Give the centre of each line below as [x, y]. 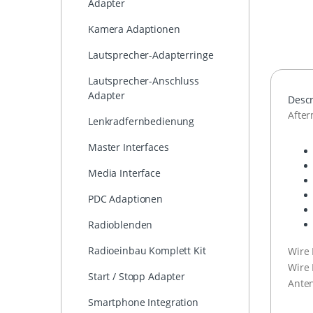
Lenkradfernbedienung [141, 122]
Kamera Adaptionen [134, 29]
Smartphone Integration [143, 303]
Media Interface [124, 173]
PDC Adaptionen [125, 199]
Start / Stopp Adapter [137, 277]
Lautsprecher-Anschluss [144, 81]
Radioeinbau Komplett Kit [147, 251]
